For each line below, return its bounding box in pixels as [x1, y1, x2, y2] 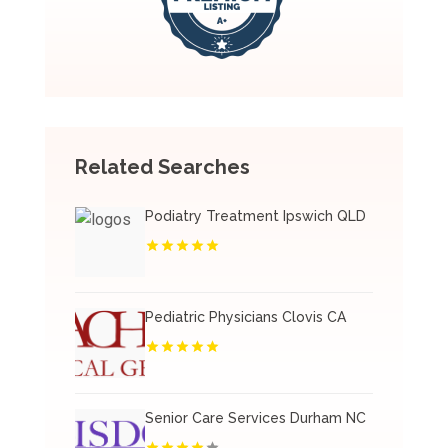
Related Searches [74, 155, 250, 180]
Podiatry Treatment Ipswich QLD [144, 208, 366, 225]
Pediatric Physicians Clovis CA [144, 309, 346, 326]
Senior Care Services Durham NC [144, 410, 366, 427]
